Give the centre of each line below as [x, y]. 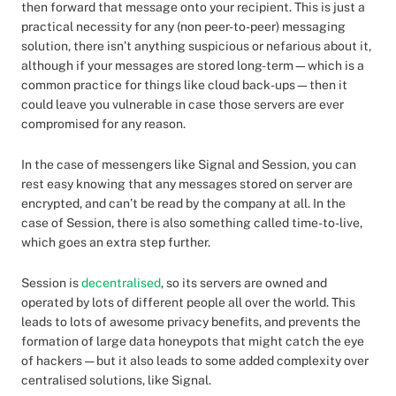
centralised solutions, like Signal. [118, 380]
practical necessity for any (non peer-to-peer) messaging [183, 27]
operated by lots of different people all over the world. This [188, 302]
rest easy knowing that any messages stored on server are [187, 184]
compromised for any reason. [105, 124]
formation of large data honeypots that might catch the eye [193, 341]
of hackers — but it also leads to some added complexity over [195, 361]
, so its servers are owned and [244, 283]
